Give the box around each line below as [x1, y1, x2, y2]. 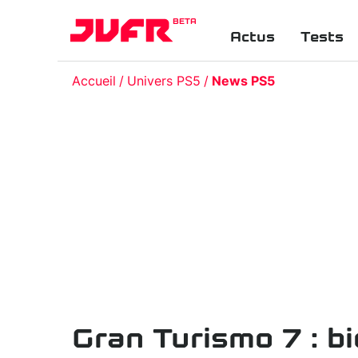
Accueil [72, 75, 116, 88]
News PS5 [212, 75, 275, 88]
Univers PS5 [127, 75, 201, 88]
